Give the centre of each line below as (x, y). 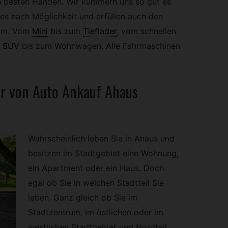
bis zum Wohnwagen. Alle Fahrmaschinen (101, 46)
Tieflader (99, 31)
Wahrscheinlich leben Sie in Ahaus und (101, 138)
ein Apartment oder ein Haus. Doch (96, 168)
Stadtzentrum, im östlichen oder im (95, 212)
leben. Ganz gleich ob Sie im (82, 197)
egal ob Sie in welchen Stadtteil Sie (96, 182)
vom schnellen (147, 31)
